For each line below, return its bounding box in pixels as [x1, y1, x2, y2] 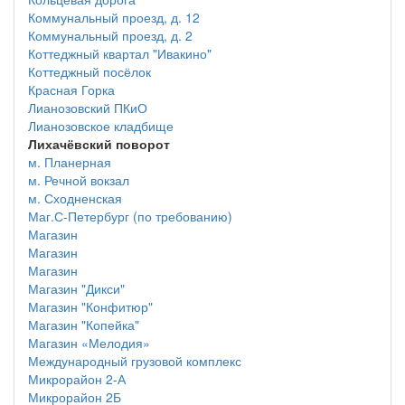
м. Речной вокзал [28, 171, 129, 189]
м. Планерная [28, 153, 111, 171]
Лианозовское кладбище [28, 117, 174, 135]
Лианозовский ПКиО [28, 99, 147, 117]
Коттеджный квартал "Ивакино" [28, 44, 212, 62]
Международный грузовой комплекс [28, 352, 241, 370]
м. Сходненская [28, 189, 122, 207]
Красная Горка [28, 80, 115, 99]
